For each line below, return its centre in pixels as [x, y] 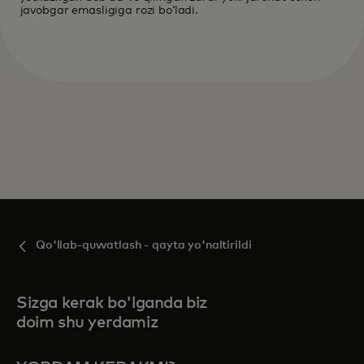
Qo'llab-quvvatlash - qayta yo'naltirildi [144, 245]
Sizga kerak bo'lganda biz [112, 303]
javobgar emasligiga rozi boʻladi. [109, 11]
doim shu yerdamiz [87, 323]
